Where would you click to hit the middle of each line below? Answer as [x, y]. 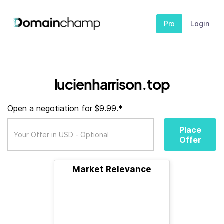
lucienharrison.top [112, 84]
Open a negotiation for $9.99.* [65, 108]
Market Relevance [112, 169]
